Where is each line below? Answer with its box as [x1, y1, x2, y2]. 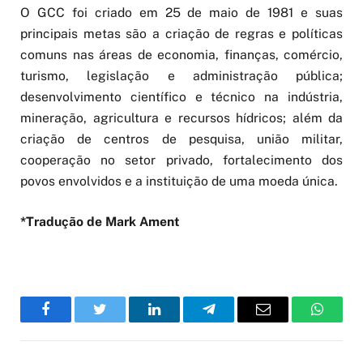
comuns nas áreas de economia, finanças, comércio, [20, 46, 343, 62]
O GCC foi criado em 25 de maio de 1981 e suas [20, 4, 343, 20]
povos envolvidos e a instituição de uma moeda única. [20, 173, 338, 189]
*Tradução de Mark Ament [20, 213, 180, 229]
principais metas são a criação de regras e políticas [20, 25, 343, 41]
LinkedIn [153, 314, 207, 329]
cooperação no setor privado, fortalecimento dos [20, 152, 343, 168]
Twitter [99, 314, 141, 329]
